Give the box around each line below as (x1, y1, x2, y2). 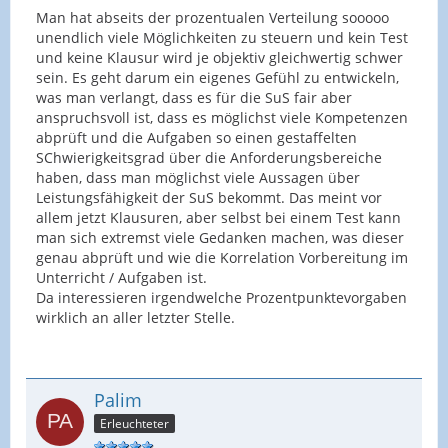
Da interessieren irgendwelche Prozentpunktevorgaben (36, 287, 407, 307)
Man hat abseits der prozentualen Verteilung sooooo (36, 7, 389, 27)
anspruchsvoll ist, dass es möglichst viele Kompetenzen (36, 107, 408, 127)
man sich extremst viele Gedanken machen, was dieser (36, 227, 404, 247)
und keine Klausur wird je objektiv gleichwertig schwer (36, 47, 403, 67)
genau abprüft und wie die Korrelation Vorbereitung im (36, 247, 408, 267)
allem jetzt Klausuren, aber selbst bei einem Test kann (36, 207, 401, 227)
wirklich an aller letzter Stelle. (36, 307, 235, 327)
